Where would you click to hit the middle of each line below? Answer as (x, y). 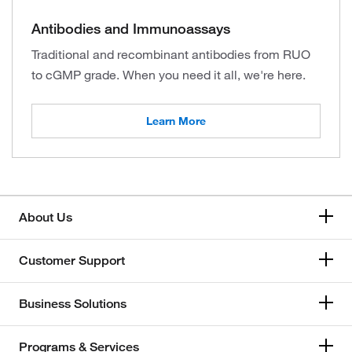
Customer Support (72, 260)
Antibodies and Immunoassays (131, 28)
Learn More (176, 121)
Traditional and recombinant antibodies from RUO (171, 54)
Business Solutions (73, 304)
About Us (46, 217)
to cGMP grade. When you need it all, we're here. (169, 75)
